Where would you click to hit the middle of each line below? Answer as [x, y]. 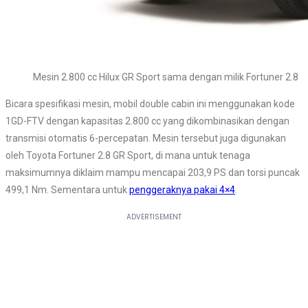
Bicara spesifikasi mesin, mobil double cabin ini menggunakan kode [150, 103]
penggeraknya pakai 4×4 [182, 189]
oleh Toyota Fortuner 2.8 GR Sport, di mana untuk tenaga [128, 155]
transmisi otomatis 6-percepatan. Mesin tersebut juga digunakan [146, 138]
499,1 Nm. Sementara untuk [67, 189]
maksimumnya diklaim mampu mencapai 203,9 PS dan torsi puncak [153, 172]
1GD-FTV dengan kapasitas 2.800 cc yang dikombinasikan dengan [147, 121]
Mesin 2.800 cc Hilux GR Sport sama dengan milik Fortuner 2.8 [166, 77]
